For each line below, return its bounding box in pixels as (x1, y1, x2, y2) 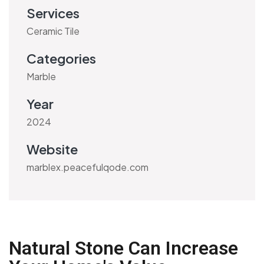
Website (27, 141, 78, 157)
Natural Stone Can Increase (9, 237, 238, 259)
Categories (27, 50, 96, 67)
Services (27, 5, 80, 21)
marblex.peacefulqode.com (27, 161, 148, 173)
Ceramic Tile (27, 25, 80, 37)
